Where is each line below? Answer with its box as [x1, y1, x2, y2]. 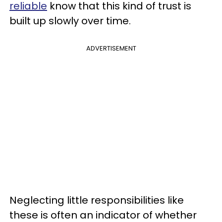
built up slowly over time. [9, 14, 131, 28]
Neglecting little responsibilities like [9, 193, 184, 207]
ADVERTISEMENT [86, 44, 136, 53]
